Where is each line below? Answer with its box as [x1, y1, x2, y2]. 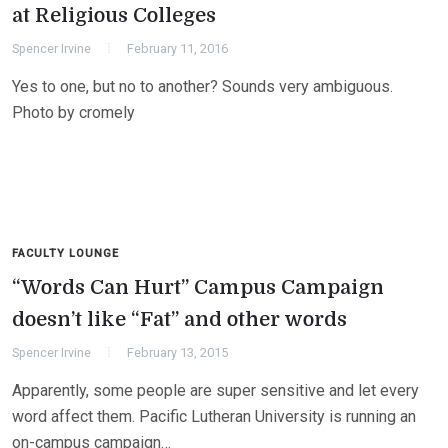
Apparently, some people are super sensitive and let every [12, 381, 419, 400]
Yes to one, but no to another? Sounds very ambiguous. [12, 77, 393, 96]
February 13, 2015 [127, 345, 228, 360]
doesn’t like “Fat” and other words [12, 308, 347, 331]
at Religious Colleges [12, 4, 216, 27]
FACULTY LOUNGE [12, 247, 119, 260]
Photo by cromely [12, 103, 135, 122]
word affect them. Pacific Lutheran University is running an [12, 407, 416, 426]
